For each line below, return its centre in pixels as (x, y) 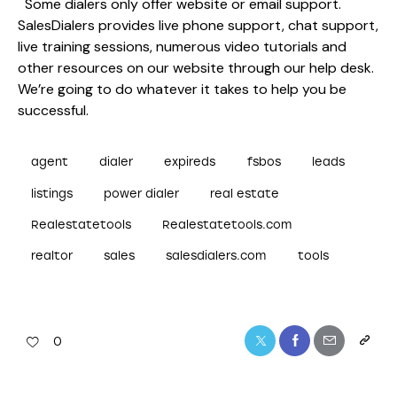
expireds (190, 162)
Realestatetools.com (227, 224)
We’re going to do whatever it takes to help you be (182, 90)
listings (52, 193)
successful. (53, 111)
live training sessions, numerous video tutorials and (182, 47)
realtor (52, 255)
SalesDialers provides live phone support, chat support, (198, 26)
